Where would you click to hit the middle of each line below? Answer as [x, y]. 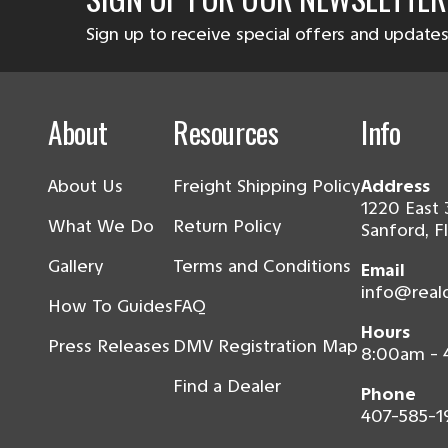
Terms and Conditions [262, 266]
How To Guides [110, 306]
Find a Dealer [227, 386]
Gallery [76, 266]
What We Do [101, 226]
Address [395, 186]
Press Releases [109, 346]
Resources [226, 132]
